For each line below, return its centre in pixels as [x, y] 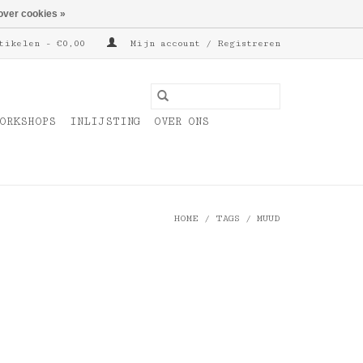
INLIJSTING [105, 122]
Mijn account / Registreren [203, 43]
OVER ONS [181, 122]
